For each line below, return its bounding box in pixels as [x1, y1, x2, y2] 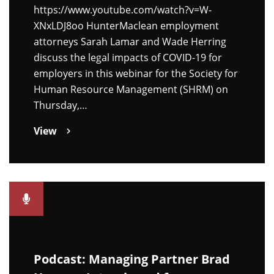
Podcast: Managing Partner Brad [34, 250, 230, 267]
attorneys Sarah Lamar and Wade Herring [34, 34, 226, 48]
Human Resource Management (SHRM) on [34, 82, 228, 96]
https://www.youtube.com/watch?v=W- [34, 2, 212, 17]
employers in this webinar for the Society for [34, 66, 238, 80]
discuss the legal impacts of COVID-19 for [34, 50, 222, 64]
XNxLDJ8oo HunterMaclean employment [34, 18, 219, 32]
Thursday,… [34, 98, 87, 112]
